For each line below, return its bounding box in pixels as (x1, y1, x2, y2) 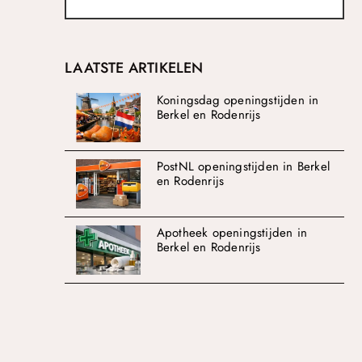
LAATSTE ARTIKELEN (65, 57, 204, 78)
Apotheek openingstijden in (156, 223, 307, 242)
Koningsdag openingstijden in (156, 90, 319, 109)
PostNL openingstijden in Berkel (156, 157, 330, 175)
